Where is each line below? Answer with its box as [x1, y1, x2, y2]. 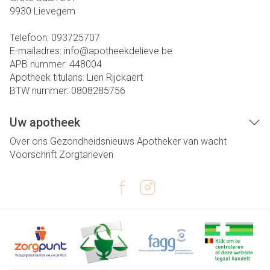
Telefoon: [10, 32, 51, 43]
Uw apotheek [10, 115, 80, 130]
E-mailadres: [10, 45, 64, 57]
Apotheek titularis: [10, 72, 87, 83]
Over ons [10, 136, 48, 147]
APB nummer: [10, 58, 69, 70]
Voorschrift [10, 149, 57, 160]
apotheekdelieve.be [89, 45, 172, 57]
